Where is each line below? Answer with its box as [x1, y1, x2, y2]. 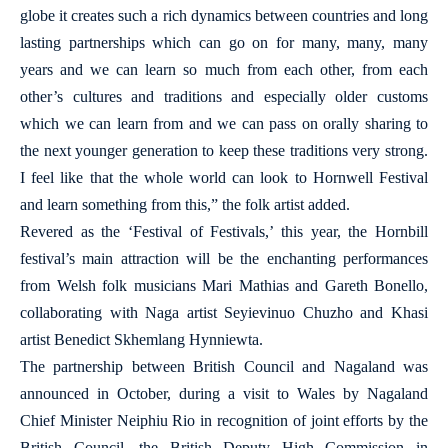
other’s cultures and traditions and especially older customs [20, 88, 428, 105]
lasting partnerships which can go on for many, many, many [20, 34, 428, 51]
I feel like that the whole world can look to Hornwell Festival [20, 169, 428, 186]
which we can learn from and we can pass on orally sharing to [20, 115, 428, 132]
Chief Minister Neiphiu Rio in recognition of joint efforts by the [20, 412, 428, 429]
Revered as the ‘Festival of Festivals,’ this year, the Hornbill [20, 223, 428, 240]
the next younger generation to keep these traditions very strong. [20, 142, 428, 159]
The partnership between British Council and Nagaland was [20, 358, 428, 375]
